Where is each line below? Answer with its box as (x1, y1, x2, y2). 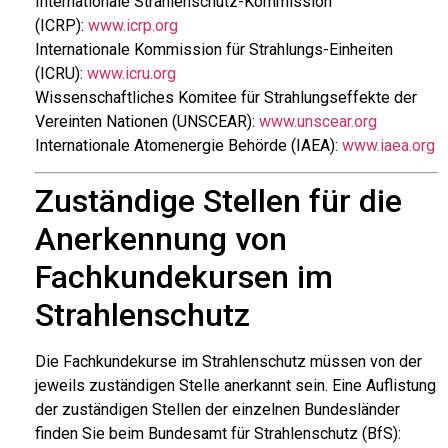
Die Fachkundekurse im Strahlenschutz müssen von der (35, 352, 422, 372)
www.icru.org (87, 63, 176, 83)
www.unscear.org (259, 111, 377, 131)
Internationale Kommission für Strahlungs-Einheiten (35, 39, 393, 59)
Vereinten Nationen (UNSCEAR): (35, 111, 259, 131)
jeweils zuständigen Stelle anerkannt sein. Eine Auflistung (35, 376, 436, 396)
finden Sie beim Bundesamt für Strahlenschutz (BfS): (35, 424, 401, 444)
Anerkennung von (35, 220, 287, 259)
